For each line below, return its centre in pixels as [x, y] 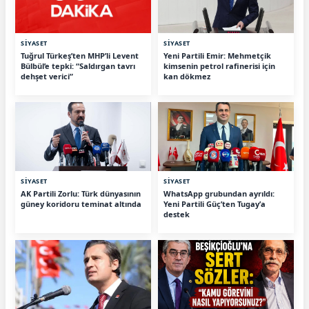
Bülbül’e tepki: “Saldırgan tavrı [78, 66]
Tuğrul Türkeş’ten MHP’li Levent [80, 55]
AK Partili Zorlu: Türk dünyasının [81, 193]
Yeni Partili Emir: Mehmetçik [217, 55]
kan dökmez [187, 76]
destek [177, 214]
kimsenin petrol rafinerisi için [219, 66]
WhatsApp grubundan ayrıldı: [219, 193]
